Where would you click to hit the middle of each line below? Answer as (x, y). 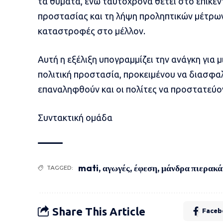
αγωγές (116, 168)
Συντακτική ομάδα (75, 118)
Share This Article (99, 211)
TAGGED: (60, 168)
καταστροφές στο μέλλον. (91, 31)
